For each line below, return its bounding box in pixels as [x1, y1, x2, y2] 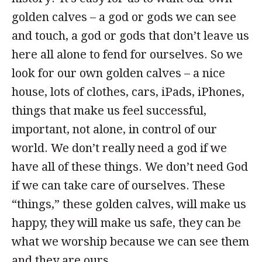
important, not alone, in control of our [12, 122, 217, 136]
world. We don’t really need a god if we [12, 141, 227, 155]
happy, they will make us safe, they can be [12, 216, 241, 230]
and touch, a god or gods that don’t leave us [12, 29, 249, 43]
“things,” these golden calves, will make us [12, 197, 246, 211]
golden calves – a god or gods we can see [12, 10, 236, 24]
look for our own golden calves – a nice [12, 66, 225, 80]
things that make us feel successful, [12, 104, 206, 118]
